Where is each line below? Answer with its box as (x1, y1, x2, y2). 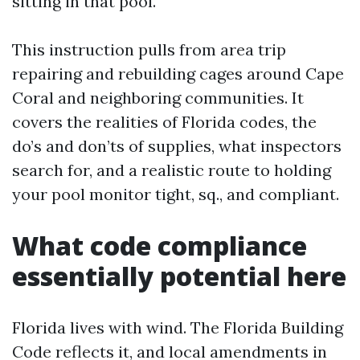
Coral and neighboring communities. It (12, 88, 304, 108)
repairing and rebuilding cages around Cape (12, 63, 344, 84)
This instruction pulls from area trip (12, 39, 286, 59)
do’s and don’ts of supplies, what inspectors (12, 136, 342, 156)
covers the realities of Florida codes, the (12, 112, 317, 132)
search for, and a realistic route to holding (12, 160, 331, 180)
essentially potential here (12, 259, 346, 293)
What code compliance (12, 228, 307, 263)
